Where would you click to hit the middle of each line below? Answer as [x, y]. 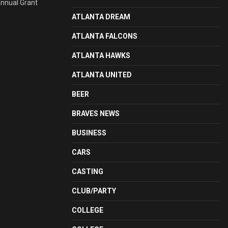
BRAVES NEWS [96, 113]
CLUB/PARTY [94, 191]
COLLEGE [88, 210]
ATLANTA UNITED [102, 75]
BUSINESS [89, 133]
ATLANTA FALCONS [105, 36]
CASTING [88, 172]
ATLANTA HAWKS [101, 55]
